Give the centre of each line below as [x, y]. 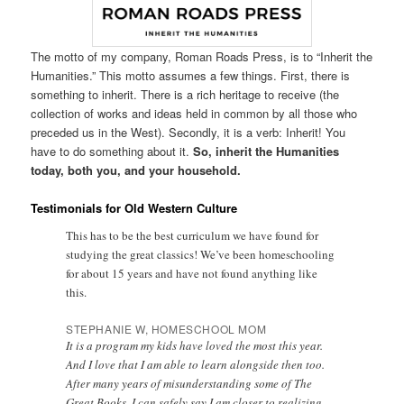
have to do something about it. [112, 151]
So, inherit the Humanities [266, 151]
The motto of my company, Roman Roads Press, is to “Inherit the [202, 56]
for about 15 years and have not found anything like [192, 274]
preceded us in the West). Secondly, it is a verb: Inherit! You [188, 132]
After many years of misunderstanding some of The [189, 384]
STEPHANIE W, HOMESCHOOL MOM [166, 329]
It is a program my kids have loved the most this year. [195, 346]
